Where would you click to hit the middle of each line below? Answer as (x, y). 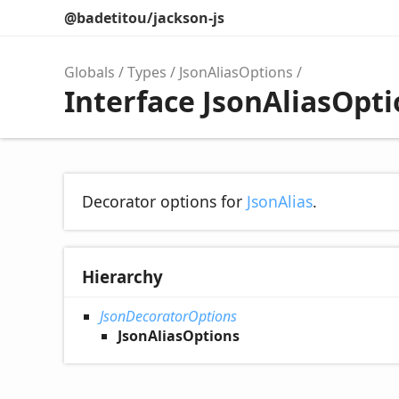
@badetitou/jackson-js (144, 18)
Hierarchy (122, 277)
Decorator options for (164, 201)
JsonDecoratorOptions (168, 316)
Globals (90, 72)
